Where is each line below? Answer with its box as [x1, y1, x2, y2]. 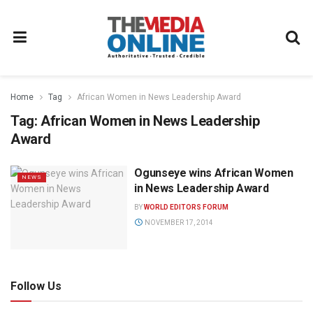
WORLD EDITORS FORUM [144, 203, 229, 211]
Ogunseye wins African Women [134, 166, 293, 180]
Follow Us [10, 279, 61, 293]
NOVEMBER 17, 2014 [143, 219, 213, 226]
